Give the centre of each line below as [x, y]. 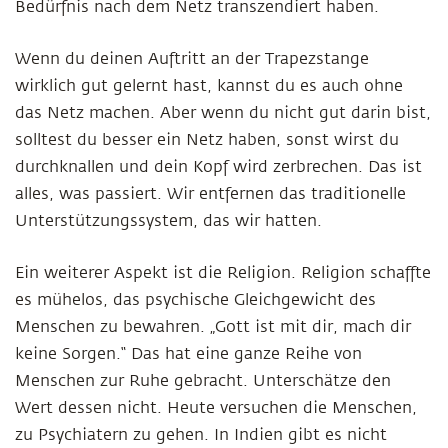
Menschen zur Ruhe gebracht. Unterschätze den [203, 381]
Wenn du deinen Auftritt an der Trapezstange [192, 59]
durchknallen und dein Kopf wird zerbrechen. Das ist [218, 167]
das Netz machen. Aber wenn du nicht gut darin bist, [223, 113]
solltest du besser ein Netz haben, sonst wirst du [207, 140]
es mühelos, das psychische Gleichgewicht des [195, 300]
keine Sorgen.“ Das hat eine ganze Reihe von [188, 354]
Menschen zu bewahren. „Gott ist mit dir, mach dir [213, 327]
